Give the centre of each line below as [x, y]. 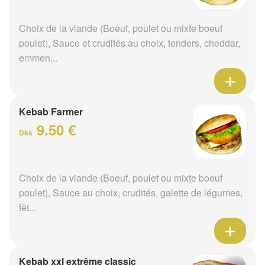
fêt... [28, 207]
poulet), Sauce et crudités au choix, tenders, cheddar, [130, 43]
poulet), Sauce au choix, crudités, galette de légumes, [131, 192]
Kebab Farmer [51, 111]
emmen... [38, 57]
